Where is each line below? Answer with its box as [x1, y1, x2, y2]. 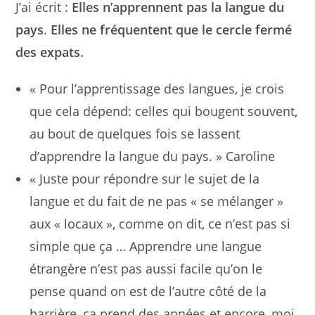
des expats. [15, 44, 84, 60]
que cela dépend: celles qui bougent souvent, [30, 103, 298, 120]
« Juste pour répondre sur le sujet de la [30, 170, 260, 187]
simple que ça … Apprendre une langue [30, 238, 262, 255]
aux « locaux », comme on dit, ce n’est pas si [30, 215, 291, 232]
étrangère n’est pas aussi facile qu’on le [30, 260, 263, 277]
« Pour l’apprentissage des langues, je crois [30, 80, 285, 97]
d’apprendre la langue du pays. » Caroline [30, 148, 276, 165]
